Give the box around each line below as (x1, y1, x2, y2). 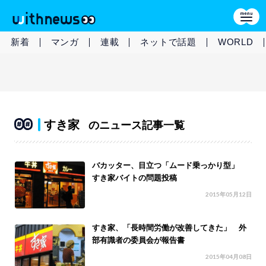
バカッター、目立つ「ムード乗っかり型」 (92, 160, 247, 170)
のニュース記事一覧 (88, 119, 185, 131)
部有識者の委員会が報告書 (92, 236, 185, 245)
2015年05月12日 (205, 190, 252, 198)
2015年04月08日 (205, 253, 252, 261)
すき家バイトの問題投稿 (92, 173, 178, 182)
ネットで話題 (140, 37, 197, 47)
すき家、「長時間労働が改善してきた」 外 (92, 223, 247, 233)
